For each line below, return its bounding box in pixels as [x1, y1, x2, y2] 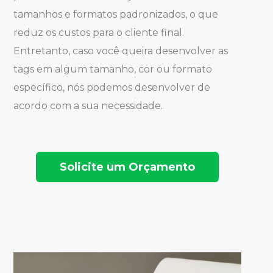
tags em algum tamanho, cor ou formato [13, 63, 213, 75]
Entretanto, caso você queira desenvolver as [13, 44, 229, 57]
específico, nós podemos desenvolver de [13, 81, 211, 93]
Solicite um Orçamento [60, 160, 195, 174]
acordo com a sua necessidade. [13, 99, 163, 112]
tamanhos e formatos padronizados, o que [13, 8, 219, 20]
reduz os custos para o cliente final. [13, 26, 185, 38]
